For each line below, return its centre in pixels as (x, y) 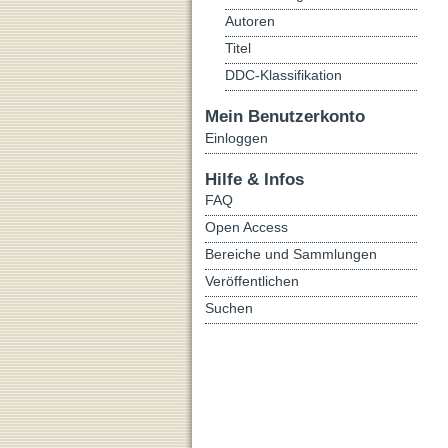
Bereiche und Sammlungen (291, 253)
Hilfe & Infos (254, 178)
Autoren (250, 21)
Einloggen (236, 137)
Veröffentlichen (252, 280)
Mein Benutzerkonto (285, 115)
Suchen (229, 307)
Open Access (246, 226)
